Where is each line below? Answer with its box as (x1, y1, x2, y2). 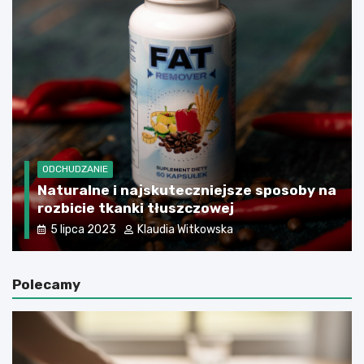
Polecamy (12, 275, 80, 292)
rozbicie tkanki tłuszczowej (37, 199, 234, 216)
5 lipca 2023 (50, 222, 116, 236)
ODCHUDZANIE (42, 162, 108, 175)
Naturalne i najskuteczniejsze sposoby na (37, 181, 336, 198)
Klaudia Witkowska (137, 222, 233, 236)
